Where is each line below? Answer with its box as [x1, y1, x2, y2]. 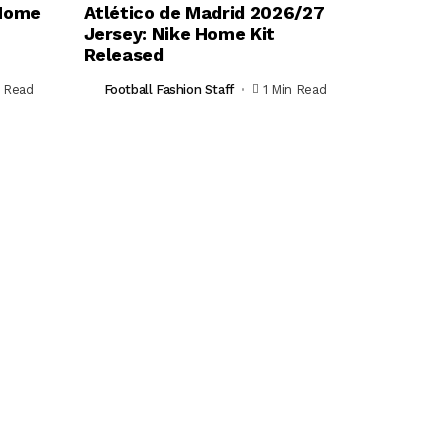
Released [83, 43, 164, 65]
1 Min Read [263, 82, 327, 98]
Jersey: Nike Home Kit [83, 22, 275, 44]
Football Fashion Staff [103, 82, 234, 98]
